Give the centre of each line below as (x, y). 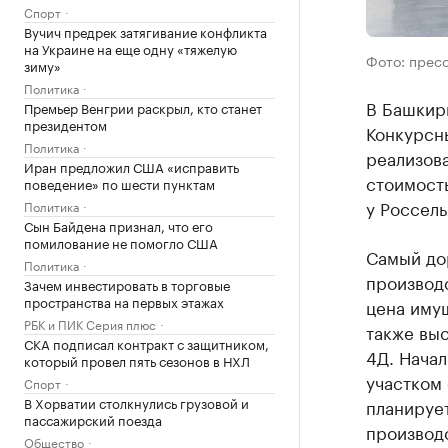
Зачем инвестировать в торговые (127, 284)
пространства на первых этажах (124, 301)
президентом (65, 124)
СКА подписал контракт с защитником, (146, 343)
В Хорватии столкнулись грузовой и (136, 402)
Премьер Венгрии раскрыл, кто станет (143, 107)
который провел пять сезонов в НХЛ (137, 360)
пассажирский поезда (93, 419)
